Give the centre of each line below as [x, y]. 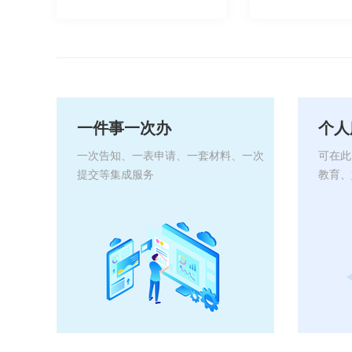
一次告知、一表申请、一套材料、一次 [170, 156]
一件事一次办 [124, 128]
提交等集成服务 [115, 175]
